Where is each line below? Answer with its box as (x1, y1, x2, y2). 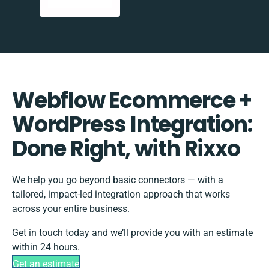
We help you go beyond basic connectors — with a (12, 174, 223, 186)
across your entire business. (12, 203, 130, 215)
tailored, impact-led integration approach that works (12, 189, 230, 201)
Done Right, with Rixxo (12, 133, 240, 165)
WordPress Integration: (12, 109, 252, 141)
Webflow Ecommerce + (12, 85, 252, 116)
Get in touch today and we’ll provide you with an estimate (12, 227, 253, 239)
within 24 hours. (12, 241, 80, 253)
